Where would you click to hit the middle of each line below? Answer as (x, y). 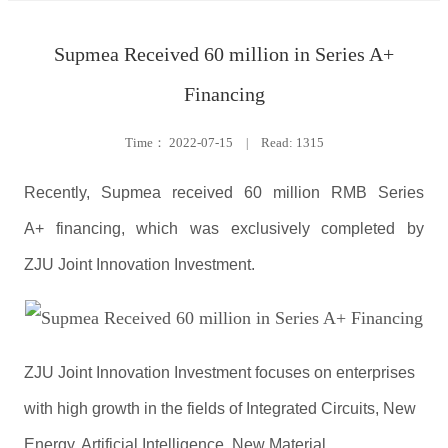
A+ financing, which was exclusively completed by (224, 228)
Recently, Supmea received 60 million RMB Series (224, 192)
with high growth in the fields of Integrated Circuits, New (220, 408)
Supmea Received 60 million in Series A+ (224, 54)
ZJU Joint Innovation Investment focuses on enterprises (219, 372)
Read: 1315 (292, 142)
